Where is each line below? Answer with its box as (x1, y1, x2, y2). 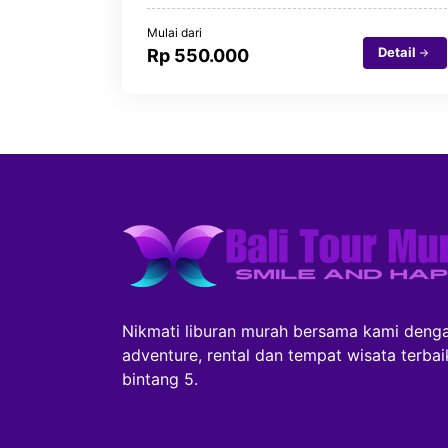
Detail (378, 44, 416, 60)
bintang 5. (122, 368, 198, 389)
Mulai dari (147, 24, 202, 40)
